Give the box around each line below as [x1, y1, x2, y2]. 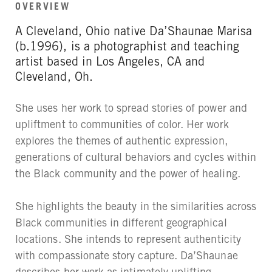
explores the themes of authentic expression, [15, 134, 228, 147]
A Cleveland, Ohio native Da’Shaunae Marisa [15, 24, 253, 38]
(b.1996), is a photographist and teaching [15, 39, 240, 53]
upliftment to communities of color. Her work [15, 117, 229, 131]
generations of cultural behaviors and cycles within [15, 150, 257, 163]
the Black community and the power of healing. [15, 166, 240, 180]
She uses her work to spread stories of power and [15, 101, 247, 114]
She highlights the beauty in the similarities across [15, 199, 257, 212]
